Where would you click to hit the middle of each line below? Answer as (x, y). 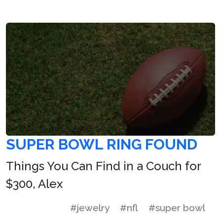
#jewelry (90, 207)
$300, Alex (34, 184)
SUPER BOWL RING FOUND (102, 144)
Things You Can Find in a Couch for (103, 166)
